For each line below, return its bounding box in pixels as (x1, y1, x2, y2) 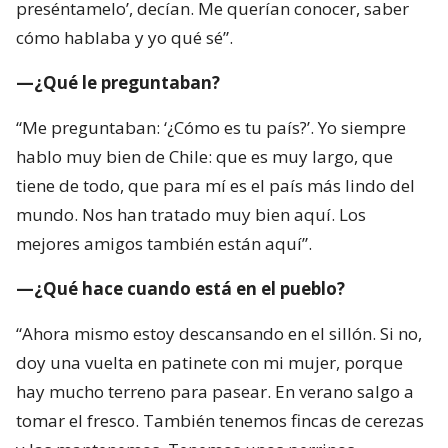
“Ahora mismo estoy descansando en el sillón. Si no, (16, 322, 422, 346)
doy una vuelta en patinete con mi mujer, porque (16, 351, 403, 375)
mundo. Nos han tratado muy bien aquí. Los (16, 203, 366, 227)
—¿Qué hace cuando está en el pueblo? (16, 277, 345, 301)
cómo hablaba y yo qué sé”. (16, 26, 233, 50)
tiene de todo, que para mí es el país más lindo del (16, 174, 415, 198)
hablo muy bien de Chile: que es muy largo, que (16, 145, 393, 169)
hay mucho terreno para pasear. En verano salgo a (16, 380, 414, 404)
